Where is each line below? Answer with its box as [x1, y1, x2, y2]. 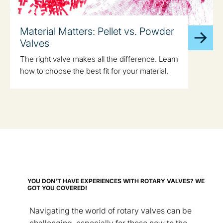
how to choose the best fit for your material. [20, 66, 168, 76]
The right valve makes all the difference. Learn [20, 54, 178, 64]
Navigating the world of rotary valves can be [29, 205, 192, 216]
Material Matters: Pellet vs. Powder [20, 25, 174, 37]
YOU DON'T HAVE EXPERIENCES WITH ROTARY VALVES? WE [27, 177, 205, 185]
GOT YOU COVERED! [27, 184, 87, 192]
